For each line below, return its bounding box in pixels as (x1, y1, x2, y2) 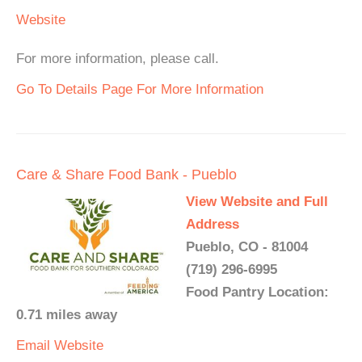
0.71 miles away (16, 307, 117, 323)
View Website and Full (186, 194, 328, 210)
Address (186, 217, 239, 233)
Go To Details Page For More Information (16, 82, 263, 98)
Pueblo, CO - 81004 (186, 239, 308, 255)
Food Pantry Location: (186, 284, 329, 301)
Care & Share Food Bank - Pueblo (16, 166, 237, 183)
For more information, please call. (16, 51, 219, 67)
